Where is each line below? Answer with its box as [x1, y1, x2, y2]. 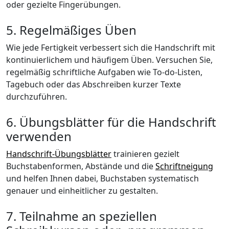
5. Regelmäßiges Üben [6, 21, 136, 38]
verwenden [6, 127, 72, 145]
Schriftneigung [155, 160, 213, 172]
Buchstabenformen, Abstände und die [6, 160, 155, 172]
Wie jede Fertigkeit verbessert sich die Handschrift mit [6, 41, 215, 53]
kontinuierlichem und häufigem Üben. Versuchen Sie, [6, 54, 213, 65]
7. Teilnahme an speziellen [6, 207, 157, 224]
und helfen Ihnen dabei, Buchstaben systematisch [6, 172, 199, 184]
